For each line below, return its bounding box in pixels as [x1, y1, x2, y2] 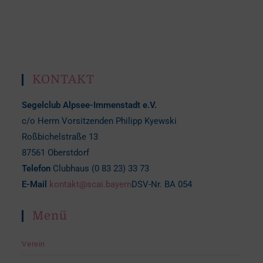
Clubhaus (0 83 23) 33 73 [50, 163, 150, 174]
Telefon [22, 163, 51, 174]
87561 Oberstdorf [22, 147, 90, 158]
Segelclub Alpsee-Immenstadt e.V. [22, 100, 157, 110]
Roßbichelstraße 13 [22, 131, 99, 142]
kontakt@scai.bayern [49, 179, 132, 190]
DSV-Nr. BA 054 [131, 179, 193, 190]
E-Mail [22, 179, 48, 190]
